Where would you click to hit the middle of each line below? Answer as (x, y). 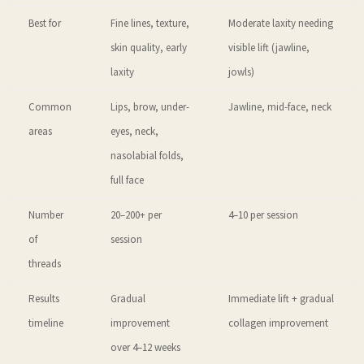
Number (46, 215)
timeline (46, 323)
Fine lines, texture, (150, 24)
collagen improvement (278, 323)
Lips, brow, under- (150, 107)
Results (44, 299)
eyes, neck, (134, 132)
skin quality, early (149, 48)
